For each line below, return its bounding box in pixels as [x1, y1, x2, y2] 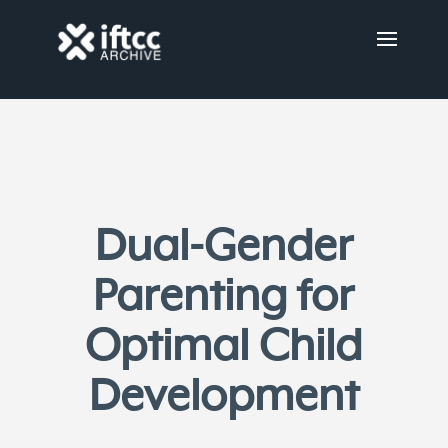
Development [88, 372, 359, 423]
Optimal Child [85, 322, 363, 373]
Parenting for [93, 272, 355, 323]
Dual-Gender [94, 222, 353, 273]
